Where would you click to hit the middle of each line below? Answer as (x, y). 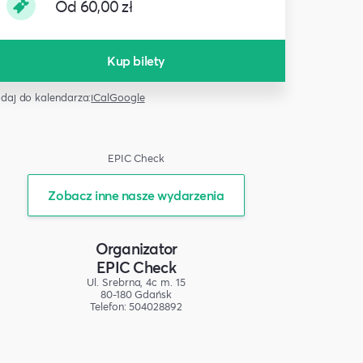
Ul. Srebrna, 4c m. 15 (136, 282)
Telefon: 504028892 (136, 307)
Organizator (136, 249)
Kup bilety (136, 61)
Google (127, 98)
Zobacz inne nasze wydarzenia (136, 195)
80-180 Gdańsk (136, 295)
